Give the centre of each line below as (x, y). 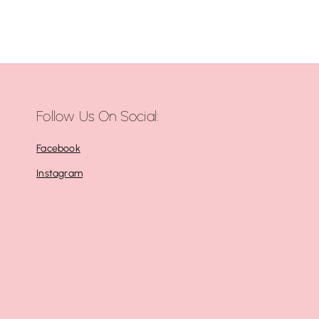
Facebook (58, 149)
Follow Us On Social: (98, 116)
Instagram (59, 174)
